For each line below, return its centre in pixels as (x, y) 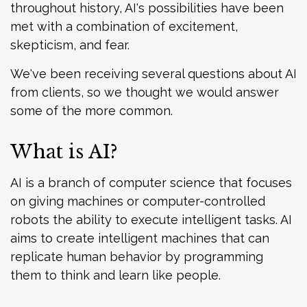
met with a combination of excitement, (124, 27)
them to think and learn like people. (115, 275)
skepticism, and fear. (70, 45)
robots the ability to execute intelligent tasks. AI (151, 220)
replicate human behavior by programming (137, 257)
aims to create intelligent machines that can (140, 238)
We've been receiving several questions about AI (153, 74)
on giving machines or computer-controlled (138, 201)
